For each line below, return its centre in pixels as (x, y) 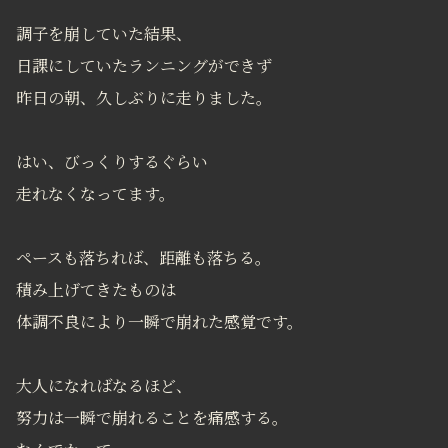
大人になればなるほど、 (104, 386)
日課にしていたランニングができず (144, 66)
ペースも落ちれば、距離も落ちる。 (143, 258)
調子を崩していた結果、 (104, 34)
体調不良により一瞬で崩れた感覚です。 (159, 322)
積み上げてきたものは (96, 290)
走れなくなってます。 (95, 194)
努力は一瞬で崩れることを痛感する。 (152, 418)
